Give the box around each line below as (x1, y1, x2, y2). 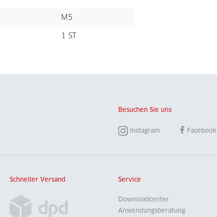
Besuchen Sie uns (118, 106, 171, 114)
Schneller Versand (10, 176, 65, 184)
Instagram (130, 127, 160, 135)
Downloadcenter (118, 196, 169, 203)
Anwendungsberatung (118, 207, 185, 215)
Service (118, 176, 141, 184)
